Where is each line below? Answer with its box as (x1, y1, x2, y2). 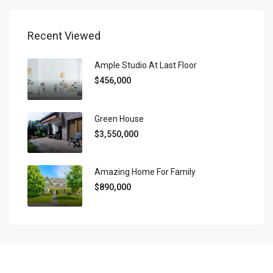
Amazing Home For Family (94, 167, 196, 177)
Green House (94, 113, 144, 124)
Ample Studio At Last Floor (94, 60, 197, 71)
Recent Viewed (27, 29, 101, 43)
